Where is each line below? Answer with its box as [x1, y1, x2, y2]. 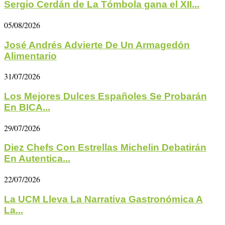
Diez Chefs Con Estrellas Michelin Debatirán [4, 142, 206, 153]
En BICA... [4, 102, 50, 113]
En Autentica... [4, 153, 70, 164]
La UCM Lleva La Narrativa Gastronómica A [4, 193, 203, 204]
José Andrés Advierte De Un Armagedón [4, 39, 190, 50]
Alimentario [4, 50, 57, 61]
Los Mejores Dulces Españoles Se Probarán [4, 91, 207, 102]
